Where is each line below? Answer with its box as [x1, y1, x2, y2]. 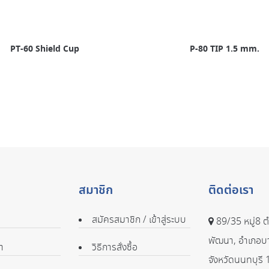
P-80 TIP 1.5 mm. [190, 42, 259, 56]
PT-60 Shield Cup [10, 42, 79, 56]
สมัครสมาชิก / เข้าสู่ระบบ [92, 213, 187, 227]
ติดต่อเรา [208, 181, 253, 199]
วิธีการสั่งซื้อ [92, 240, 138, 255]
